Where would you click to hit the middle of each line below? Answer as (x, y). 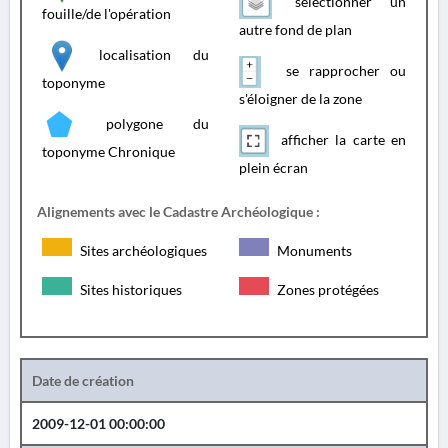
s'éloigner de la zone (300, 98)
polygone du (142, 123)
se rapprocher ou (340, 70)
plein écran (273, 167)
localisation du (142, 54)
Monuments (313, 250)
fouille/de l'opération (106, 13)
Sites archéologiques (142, 250)
